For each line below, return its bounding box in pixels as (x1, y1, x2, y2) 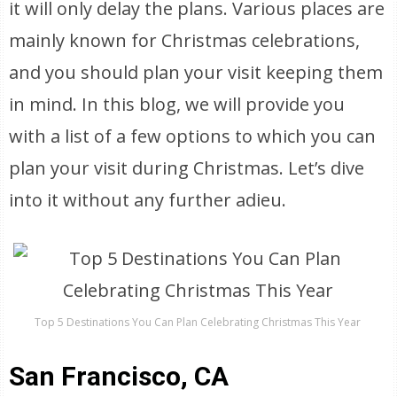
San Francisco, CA (9, 361, 230, 392)
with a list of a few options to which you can (9, 124, 377, 148)
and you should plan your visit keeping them (9, 60, 384, 84)
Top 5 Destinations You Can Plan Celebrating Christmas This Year (35, 315, 362, 330)
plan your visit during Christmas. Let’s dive (9, 156, 365, 180)
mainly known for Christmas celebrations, (9, 28, 361, 52)
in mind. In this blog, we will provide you (9, 92, 346, 116)
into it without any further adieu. (9, 188, 287, 212)
